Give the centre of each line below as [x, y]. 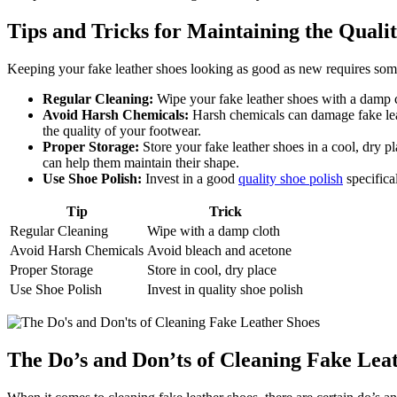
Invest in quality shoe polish [225, 289]
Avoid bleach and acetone [219, 250]
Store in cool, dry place [212, 269]
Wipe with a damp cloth [214, 230]
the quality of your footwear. [122, 130]
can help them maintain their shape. [141, 162]
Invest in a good [190, 178]
